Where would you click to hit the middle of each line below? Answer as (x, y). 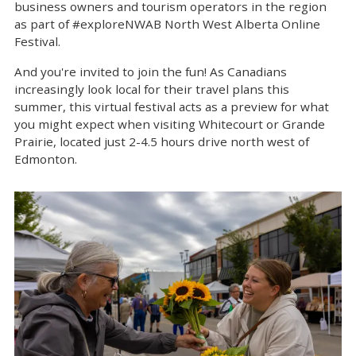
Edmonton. (47, 159)
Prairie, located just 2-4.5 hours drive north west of (162, 141)
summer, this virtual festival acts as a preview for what (172, 106)
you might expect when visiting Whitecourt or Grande (170, 124)
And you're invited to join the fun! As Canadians (151, 72)
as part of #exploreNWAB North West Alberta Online (167, 24)
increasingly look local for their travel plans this (152, 89)
